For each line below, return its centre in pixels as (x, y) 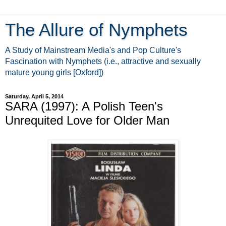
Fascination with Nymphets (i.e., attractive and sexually (103, 61)
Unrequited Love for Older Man (87, 120)
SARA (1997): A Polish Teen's (84, 106)
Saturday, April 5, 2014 (34, 96)
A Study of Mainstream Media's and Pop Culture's (93, 50)
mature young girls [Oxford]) (54, 72)
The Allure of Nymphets (96, 30)
